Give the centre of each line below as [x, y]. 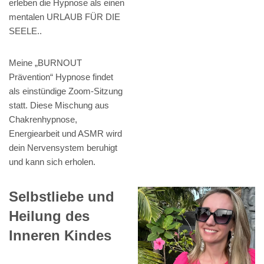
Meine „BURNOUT [45, 63]
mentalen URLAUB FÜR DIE [65, 17]
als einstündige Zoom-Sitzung [66, 91]
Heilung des [49, 216]
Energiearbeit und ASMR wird [65, 134]
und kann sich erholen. [52, 162]
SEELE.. [25, 31]
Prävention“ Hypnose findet [61, 77]
